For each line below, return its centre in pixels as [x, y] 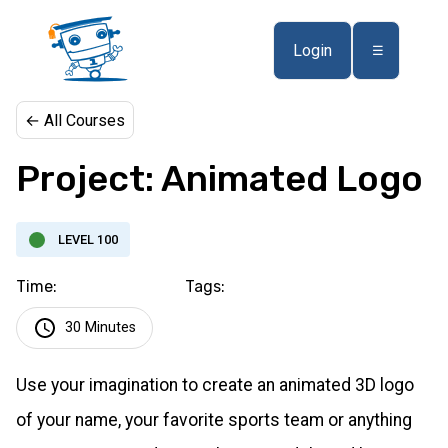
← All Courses [75, 120]
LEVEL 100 [87, 240]
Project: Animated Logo [219, 178]
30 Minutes [100, 328]
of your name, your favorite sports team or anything [214, 420]
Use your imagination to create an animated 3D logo [215, 385]
